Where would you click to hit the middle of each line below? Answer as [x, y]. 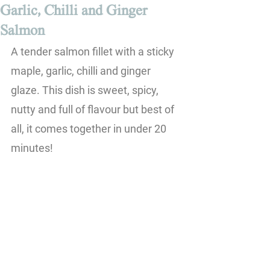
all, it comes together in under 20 [90, 129]
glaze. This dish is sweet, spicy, [86, 90]
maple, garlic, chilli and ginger [82, 71]
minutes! [33, 148]
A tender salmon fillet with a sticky [94, 52]
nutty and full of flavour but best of [94, 109]
